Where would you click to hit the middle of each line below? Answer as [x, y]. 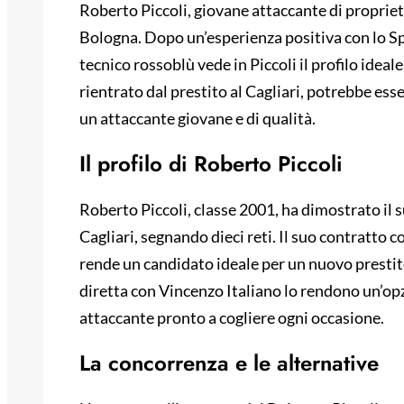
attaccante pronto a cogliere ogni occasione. [232, 318]
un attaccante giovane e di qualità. [197, 119]
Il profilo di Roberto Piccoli [211, 164]
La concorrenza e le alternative [229, 363]
